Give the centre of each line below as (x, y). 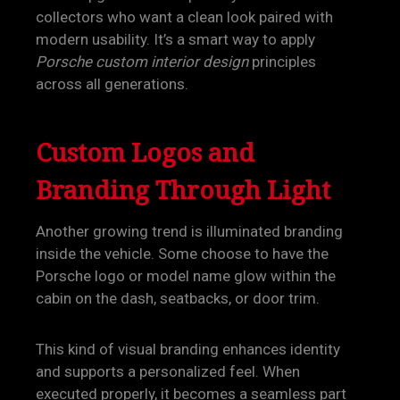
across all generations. (112, 84)
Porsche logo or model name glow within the (186, 276)
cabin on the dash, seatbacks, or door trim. (178, 298)
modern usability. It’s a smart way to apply (175, 39)
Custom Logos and (145, 152)
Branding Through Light (183, 189)
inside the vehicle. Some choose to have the (182, 254)
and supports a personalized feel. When (168, 371)
